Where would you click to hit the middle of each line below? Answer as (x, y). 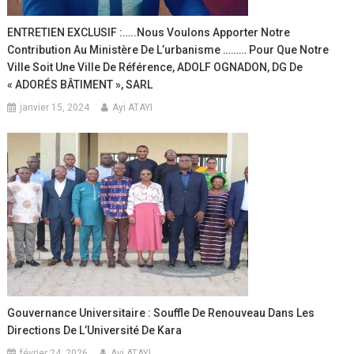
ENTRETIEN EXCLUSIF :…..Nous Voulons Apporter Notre (149, 32)
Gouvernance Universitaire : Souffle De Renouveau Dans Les (161, 313)
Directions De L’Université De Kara (95, 330)
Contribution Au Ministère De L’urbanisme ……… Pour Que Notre (168, 49)
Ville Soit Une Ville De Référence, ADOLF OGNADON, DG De (155, 67)
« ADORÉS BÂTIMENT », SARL (80, 84)
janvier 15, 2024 (55, 107)
